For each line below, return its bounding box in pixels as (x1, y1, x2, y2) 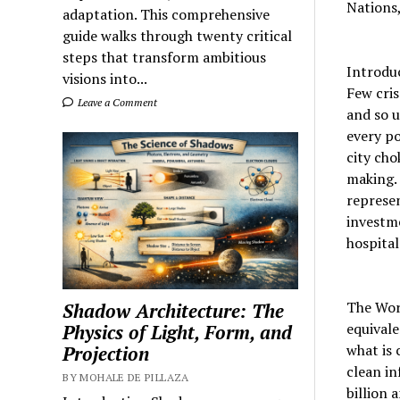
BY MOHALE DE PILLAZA (62, 371, 189, 385)
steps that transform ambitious (62, 47, 267, 68)
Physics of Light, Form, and (62, 320, 293, 346)
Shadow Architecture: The (62, 298, 285, 324)
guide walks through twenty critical (62, 26, 293, 46)
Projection (62, 341, 150, 367)
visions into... (62, 69, 148, 89)
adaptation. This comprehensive (62, 4, 271, 25)
